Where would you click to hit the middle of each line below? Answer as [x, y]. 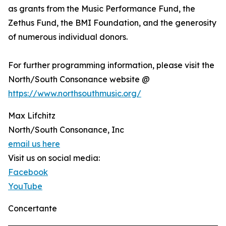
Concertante [33, 209]
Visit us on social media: [54, 158]
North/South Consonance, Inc [66, 130]
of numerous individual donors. [68, 37]
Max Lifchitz [32, 116]
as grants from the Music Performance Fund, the [102, 9]
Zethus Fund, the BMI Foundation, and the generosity [112, 23]
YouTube [25, 186]
